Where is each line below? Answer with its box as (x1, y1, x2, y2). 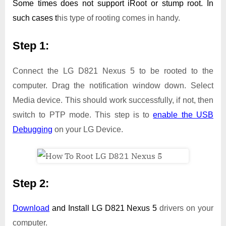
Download (13, 204, 49, 213)
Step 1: (13, 39, 49, 52)
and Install (51, 204, 89, 213)
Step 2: (13, 177, 49, 190)
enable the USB (153, 110, 214, 119)
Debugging (13, 125, 52, 134)
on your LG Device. (52, 125, 123, 134)
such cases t (13, 14, 57, 23)
